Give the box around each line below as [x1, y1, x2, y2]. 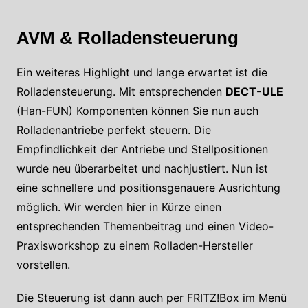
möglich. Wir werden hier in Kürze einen [16, 199, 221, 214]
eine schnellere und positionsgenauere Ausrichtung [16, 180, 280, 195]
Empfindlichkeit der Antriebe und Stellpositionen [16, 142, 268, 156]
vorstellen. [16, 257, 70, 272]
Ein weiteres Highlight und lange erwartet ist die [16, 65, 267, 79]
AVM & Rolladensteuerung [16, 27, 239, 48]
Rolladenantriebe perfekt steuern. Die [16, 122, 211, 137]
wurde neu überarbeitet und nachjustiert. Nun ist [16, 161, 268, 175]
